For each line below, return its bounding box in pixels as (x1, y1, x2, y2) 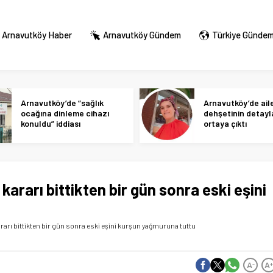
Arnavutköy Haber (2, 29, 72, 40)
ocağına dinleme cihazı (21, 108, 109, 118)
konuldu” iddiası (21, 118, 80, 129)
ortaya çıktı (204, 118, 247, 129)
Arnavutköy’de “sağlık (21, 97, 104, 108)
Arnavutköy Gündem (103, 29, 181, 40)
